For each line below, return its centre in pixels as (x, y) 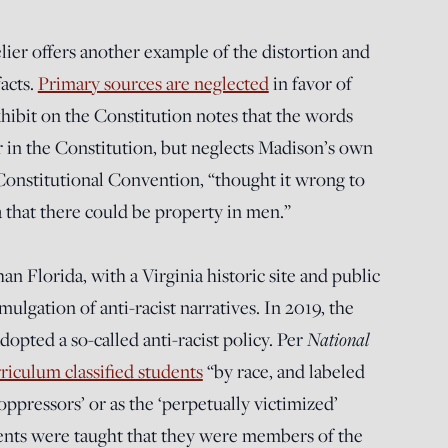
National (337, 338)
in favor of (310, 83)
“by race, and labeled (283, 371)
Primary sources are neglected (153, 83)
